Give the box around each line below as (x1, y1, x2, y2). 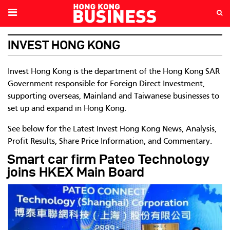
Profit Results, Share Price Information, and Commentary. (8, 138, 212, 146)
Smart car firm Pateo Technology (7, 152, 209, 166)
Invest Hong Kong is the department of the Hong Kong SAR (8, 68, 220, 76)
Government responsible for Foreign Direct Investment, (8, 80, 205, 88)
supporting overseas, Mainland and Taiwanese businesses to (8, 92, 219, 101)
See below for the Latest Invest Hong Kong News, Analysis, (8, 125, 217, 133)
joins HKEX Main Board (7, 165, 144, 179)
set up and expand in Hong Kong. (8, 105, 126, 113)
